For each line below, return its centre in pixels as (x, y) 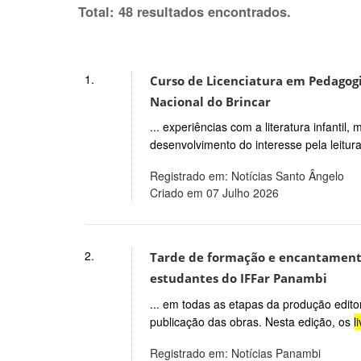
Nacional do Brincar (210, 102)
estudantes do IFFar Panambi (238, 279)
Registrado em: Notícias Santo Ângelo (247, 176)
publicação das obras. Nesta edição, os (251, 322)
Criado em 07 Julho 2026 (214, 193)
